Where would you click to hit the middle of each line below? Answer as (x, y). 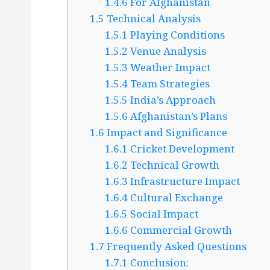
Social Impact (163, 214)
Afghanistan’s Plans (178, 116)
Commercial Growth (180, 230)
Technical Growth (174, 165)
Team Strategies (169, 84)
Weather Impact (169, 67)
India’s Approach (172, 100)
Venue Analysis (167, 51)
